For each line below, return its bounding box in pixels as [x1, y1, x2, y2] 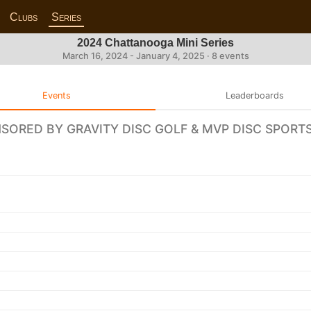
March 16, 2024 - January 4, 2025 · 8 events [62, 51, 249, 61]
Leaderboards [225, 90, 284, 101]
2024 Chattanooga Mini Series [77, 37, 234, 49]
